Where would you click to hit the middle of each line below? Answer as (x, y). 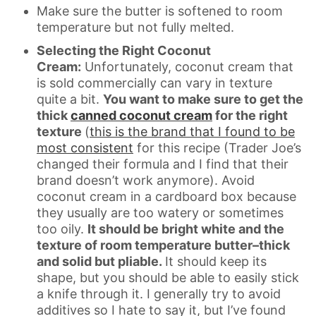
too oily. (62, 229)
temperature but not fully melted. (135, 27)
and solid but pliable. (101, 261)
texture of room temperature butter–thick (163, 245)
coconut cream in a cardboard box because (166, 196)
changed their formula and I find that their (163, 164)
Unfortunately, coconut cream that (187, 66)
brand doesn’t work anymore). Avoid (146, 180)
